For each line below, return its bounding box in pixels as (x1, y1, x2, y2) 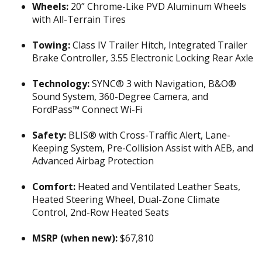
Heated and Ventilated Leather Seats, (75, 180, 240, 193)
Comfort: (32, 180, 75, 193)
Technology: (32, 77, 89, 90)
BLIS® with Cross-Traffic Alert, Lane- (66, 129, 230, 142)
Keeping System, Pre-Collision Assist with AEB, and (32, 142, 253, 154)
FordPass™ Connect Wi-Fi (32, 103, 142, 116)
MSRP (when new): (32, 232, 118, 244)
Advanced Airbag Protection (32, 154, 154, 167)
